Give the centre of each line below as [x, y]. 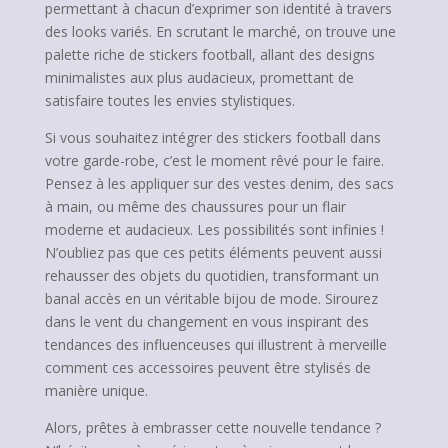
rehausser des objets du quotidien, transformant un [211, 275]
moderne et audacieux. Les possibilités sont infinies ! [214, 229]
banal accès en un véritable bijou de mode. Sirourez [211, 298]
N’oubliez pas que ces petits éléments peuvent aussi [213, 252]
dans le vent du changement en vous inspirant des [206, 321]
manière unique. [96, 390]
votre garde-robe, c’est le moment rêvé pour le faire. [214, 160]
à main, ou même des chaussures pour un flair [195, 206]
